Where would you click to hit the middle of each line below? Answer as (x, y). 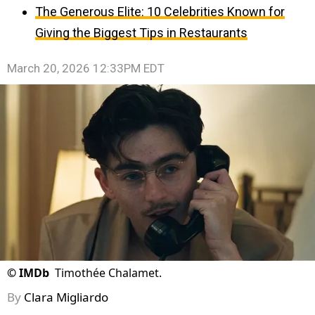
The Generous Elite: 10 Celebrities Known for (160, 12)
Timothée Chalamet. (108, 273)
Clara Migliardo (66, 297)
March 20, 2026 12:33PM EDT (86, 68)
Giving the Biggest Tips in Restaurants (141, 33)
